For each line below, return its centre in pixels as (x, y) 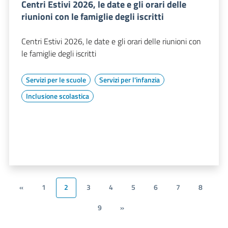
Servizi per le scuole (56, 79)
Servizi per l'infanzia (130, 79)
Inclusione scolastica (58, 96)
